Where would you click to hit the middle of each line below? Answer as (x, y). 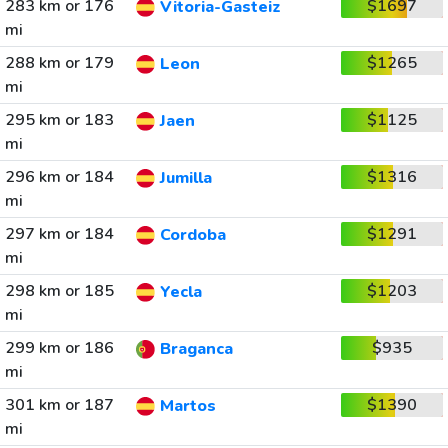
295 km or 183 (59, 120)
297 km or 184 (59, 234)
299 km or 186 (59, 348)
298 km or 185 (59, 291)
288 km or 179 (59, 63)
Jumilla (185, 178)
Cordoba (192, 235)
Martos (187, 406)
